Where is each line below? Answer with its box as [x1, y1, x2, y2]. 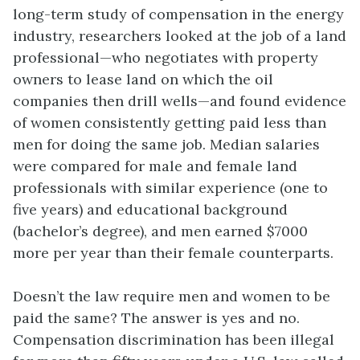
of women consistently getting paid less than [13, 113, 326, 133]
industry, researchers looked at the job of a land [13, 27, 346, 46]
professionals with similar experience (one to [13, 178, 328, 198]
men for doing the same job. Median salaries [13, 135, 320, 154]
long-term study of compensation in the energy [13, 5, 344, 24]
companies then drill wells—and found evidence [13, 92, 346, 111]
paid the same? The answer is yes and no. [13, 309, 300, 328]
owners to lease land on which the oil [13, 70, 273, 89]
